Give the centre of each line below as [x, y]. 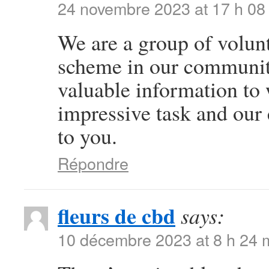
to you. [87, 136]
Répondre [93, 163]
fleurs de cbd [116, 216]
